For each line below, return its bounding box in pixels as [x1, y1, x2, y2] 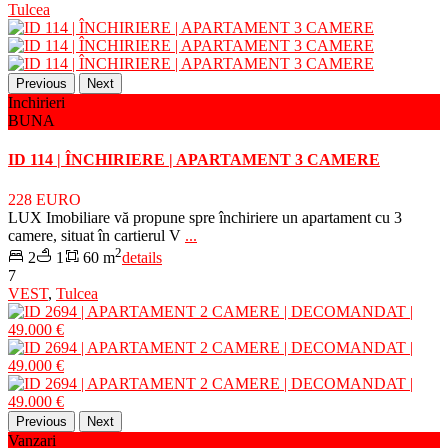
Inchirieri [8, 94, 65, 112]
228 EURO [8, 190, 81, 208]
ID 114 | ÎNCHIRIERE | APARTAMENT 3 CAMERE [8, 151, 380, 169]
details [122, 248, 162, 266]
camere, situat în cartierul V [8, 226, 185, 244]
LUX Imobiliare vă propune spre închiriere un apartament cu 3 [8, 208, 402, 226]
